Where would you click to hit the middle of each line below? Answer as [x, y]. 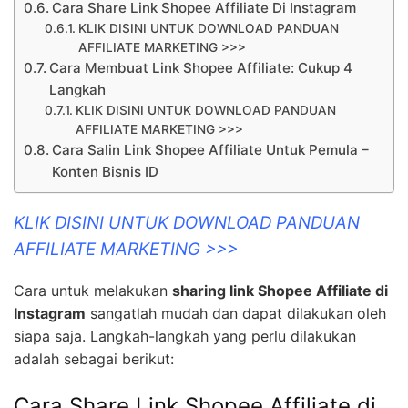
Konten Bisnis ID [106, 171]
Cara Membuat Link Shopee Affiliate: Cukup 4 [201, 67]
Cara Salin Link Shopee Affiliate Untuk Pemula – [211, 149]
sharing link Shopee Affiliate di [280, 291]
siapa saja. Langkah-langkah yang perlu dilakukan [185, 337]
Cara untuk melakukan [93, 291]
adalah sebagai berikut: [94, 359]
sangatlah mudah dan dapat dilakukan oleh [236, 314]
